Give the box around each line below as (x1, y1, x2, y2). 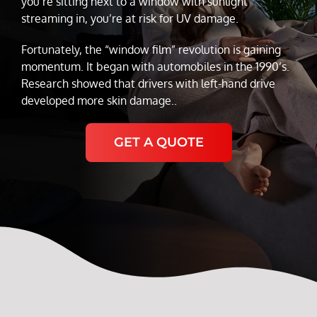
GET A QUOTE (113, 134, 204, 150)
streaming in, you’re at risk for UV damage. (21, 11, 238, 25)
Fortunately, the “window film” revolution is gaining (21, 42, 281, 57)
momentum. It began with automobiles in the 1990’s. (21, 59, 289, 74)
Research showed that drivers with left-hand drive (21, 76, 275, 91)
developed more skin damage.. (21, 93, 177, 108)
